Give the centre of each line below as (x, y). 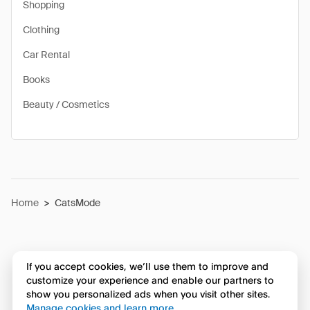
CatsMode (77, 203)
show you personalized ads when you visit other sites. (148, 294)
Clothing (41, 30)
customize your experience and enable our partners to (150, 280)
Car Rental (46, 55)
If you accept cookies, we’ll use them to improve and (147, 266)
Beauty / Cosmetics (66, 104)
